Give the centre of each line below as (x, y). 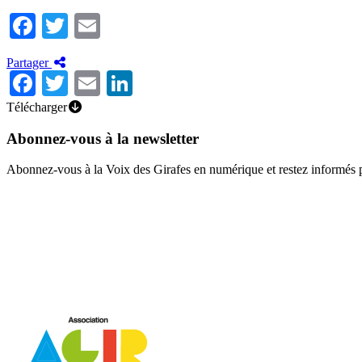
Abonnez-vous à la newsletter (103, 138)
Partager (29, 62)
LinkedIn (180, 83)
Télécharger (37, 107)
